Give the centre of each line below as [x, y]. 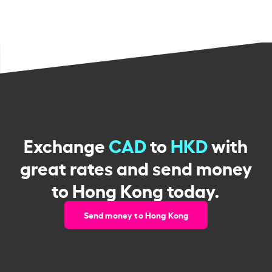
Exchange [66, 144]
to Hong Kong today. [136, 189]
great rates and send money [136, 167]
